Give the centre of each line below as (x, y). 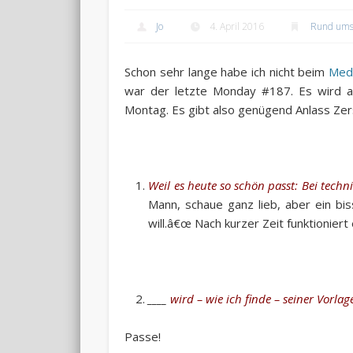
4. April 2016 (237, 26)
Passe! (143, 336)
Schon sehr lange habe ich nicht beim (227, 71)
